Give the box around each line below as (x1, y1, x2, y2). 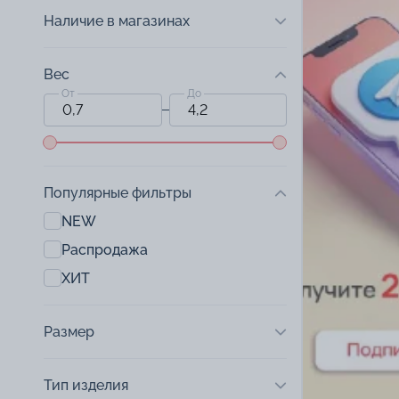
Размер (44, 323, 94, 340)
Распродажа (61, 240, 148, 258)
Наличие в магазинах (44, 12, 190, 29)
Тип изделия (44, 377, 128, 394)
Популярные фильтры (44, 184, 191, 201)
